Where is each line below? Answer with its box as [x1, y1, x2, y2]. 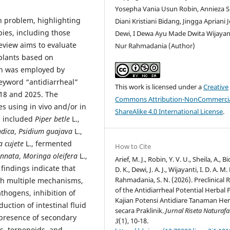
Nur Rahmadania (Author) [115, 41, 196, 51]
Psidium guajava [18, 126, 72, 137]
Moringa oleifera [23, 151, 78, 161]
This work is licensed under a [115, 82, 204, 92]
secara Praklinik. [115, 206, 166, 216]
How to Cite [115, 142, 151, 151]
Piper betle [35, 114, 70, 124]
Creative [203, 82, 229, 92]
